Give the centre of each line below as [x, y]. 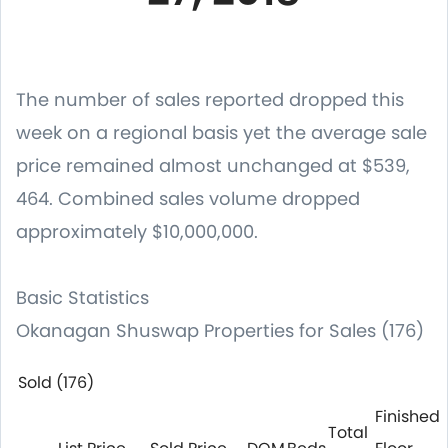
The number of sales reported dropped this [210, 99]
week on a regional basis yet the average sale [221, 132]
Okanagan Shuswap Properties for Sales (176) [220, 330]
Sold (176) [56, 382]
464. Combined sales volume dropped [188, 198]
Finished [407, 416]
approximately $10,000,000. [137, 231]
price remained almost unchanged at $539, [213, 165]
